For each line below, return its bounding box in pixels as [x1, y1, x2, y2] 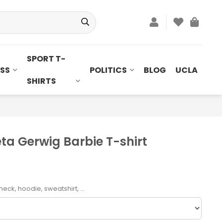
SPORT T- [26, 53, 65, 64]
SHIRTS [26, 75, 56, 87]
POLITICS [90, 64, 127, 76]
